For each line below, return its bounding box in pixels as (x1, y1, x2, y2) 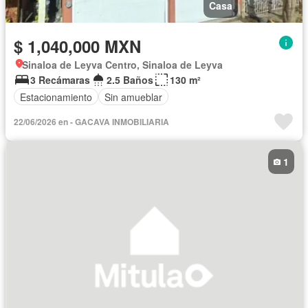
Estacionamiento (20, 89, 92, 104)
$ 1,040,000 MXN (14, 34, 141, 58)
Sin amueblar (104, 89, 162, 104)
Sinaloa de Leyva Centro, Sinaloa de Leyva (22, 58, 223, 72)
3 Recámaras (30, 73, 90, 87)
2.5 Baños (107, 73, 153, 87)
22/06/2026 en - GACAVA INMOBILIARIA (14, 115, 169, 129)
